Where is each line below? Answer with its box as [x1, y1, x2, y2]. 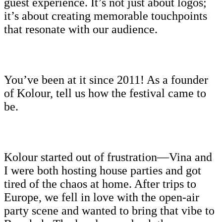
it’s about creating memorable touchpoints [4, 9, 207, 22]
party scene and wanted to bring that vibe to [4, 204, 215, 217]
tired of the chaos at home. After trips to [4, 177, 196, 190]
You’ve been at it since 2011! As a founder [4, 73, 208, 86]
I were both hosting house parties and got [4, 164, 201, 177]
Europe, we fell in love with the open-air [4, 190, 199, 204]
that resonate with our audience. [4, 22, 158, 36]
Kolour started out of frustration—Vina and [4, 150, 212, 164]
